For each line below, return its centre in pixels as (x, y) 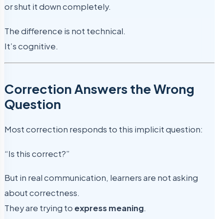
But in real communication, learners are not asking (101, 178)
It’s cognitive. (31, 46)
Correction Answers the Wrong (99, 89)
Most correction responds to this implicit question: (104, 130)
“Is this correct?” (37, 153)
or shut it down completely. (58, 7)
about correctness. (42, 193)
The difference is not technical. (65, 31)
